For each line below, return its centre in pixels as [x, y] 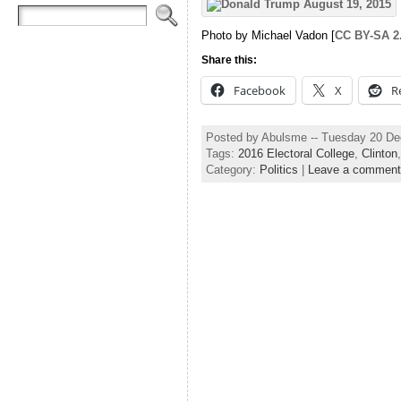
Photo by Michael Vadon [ [268, 35]
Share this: [229, 60]
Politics [278, 170]
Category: [232, 170]
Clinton [379, 154]
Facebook [259, 90]
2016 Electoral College [296, 154]
